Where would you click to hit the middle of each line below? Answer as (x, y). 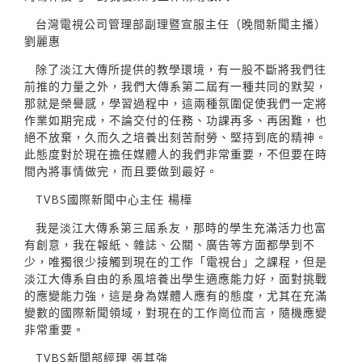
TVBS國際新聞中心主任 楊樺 (114, 199)
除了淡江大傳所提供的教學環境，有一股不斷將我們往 (181, 69)
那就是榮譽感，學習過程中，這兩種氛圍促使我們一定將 (176, 103)
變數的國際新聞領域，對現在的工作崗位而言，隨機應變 (176, 312)
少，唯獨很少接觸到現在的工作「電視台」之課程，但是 (176, 261)
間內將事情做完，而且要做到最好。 (121, 170)
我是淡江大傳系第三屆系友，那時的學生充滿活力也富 (181, 227)
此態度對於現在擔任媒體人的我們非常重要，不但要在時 (176, 154)
